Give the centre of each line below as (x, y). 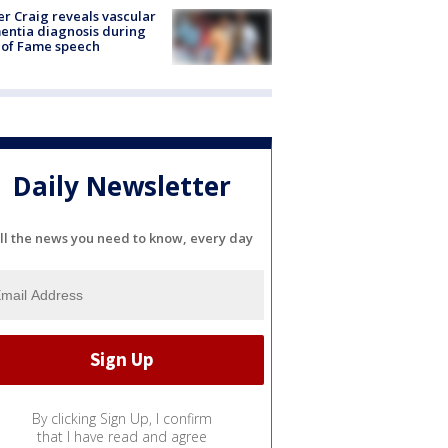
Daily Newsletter (122, 186)
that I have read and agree (122, 436)
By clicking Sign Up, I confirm (122, 418)
